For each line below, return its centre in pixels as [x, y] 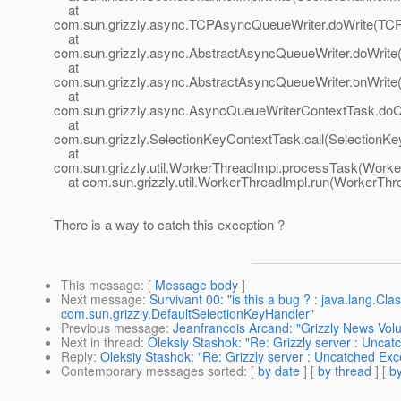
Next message [102, 299]
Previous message [113, 328]
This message [101, 285]
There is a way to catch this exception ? [169, 225]
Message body [196, 285]
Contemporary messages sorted [152, 371]
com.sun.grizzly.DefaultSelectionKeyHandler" [188, 314]
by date [279, 371]
